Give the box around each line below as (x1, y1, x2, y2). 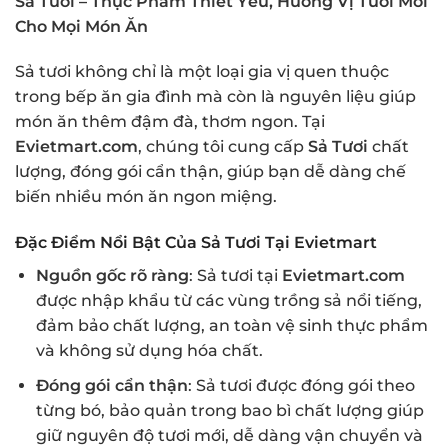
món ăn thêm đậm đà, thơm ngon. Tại (15, 112, 325, 132)
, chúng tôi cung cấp (138, 137, 308, 157)
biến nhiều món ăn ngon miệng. (15, 187, 277, 207)
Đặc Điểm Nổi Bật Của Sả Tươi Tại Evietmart (15, 233, 377, 253)
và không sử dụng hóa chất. (35, 341, 263, 361)
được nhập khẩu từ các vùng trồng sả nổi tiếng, (35, 291, 422, 311)
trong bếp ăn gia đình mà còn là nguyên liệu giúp (15, 87, 416, 107)
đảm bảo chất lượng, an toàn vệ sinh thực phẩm (35, 316, 428, 336)
